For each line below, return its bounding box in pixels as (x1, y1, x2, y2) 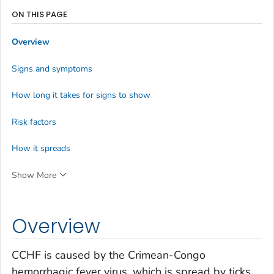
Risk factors (12, 116, 56, 128)
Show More (12, 169, 56, 181)
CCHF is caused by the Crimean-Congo (12, 248, 206, 263)
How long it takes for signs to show (12, 89, 150, 102)
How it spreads (12, 142, 70, 154)
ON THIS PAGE (12, 8, 67, 20)
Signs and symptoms (12, 62, 92, 75)
